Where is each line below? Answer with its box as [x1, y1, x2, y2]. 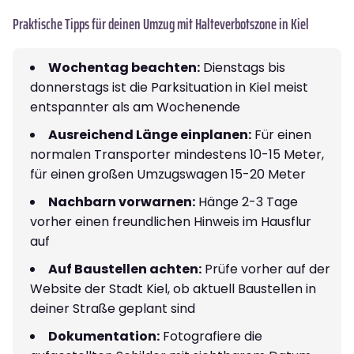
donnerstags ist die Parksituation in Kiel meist [30, 77, 308, 96]
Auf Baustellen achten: [48, 259, 201, 278]
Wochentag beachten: [48, 58, 200, 77]
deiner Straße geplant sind [30, 299, 195, 318]
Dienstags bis [200, 58, 285, 77]
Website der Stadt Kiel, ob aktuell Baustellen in [30, 279, 316, 298]
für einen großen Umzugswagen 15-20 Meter [30, 164, 306, 183]
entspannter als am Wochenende [30, 97, 240, 116]
